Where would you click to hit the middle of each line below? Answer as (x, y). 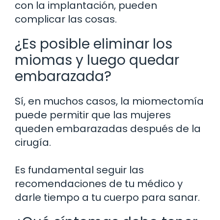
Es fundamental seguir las (79, 170)
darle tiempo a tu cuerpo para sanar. (107, 197)
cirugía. (33, 142)
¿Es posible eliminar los (94, 44)
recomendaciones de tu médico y (99, 183)
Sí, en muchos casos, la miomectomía (109, 101)
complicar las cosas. (66, 19)
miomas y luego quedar (97, 60)
